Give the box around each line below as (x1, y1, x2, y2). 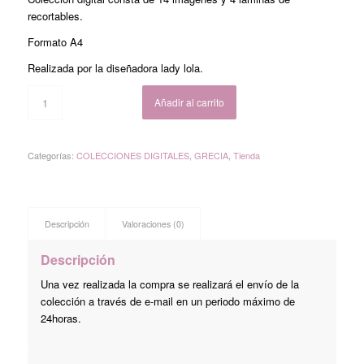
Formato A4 (27, 34, 83, 50)
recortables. (27, 8, 83, 24)
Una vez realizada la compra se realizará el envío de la (40, 276, 299, 292)
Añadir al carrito (154, 95, 225, 110)
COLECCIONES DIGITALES (76, 149, 189, 162)
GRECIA (193, 149, 228, 162)
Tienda (232, 149, 260, 162)
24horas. (40, 310, 81, 327)
